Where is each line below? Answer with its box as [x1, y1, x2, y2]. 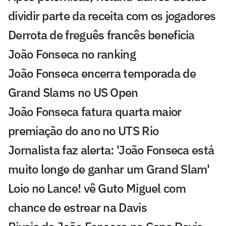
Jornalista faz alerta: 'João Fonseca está [8, 141, 214, 158]
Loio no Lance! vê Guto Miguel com [8, 180, 186, 196]
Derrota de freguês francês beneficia [8, 26, 195, 43]
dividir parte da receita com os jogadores [8, 7, 216, 24]
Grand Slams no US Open [8, 84, 138, 100]
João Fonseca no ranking [8, 45, 136, 62]
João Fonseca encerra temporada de [8, 65, 196, 81]
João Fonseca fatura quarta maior [8, 103, 182, 120]
